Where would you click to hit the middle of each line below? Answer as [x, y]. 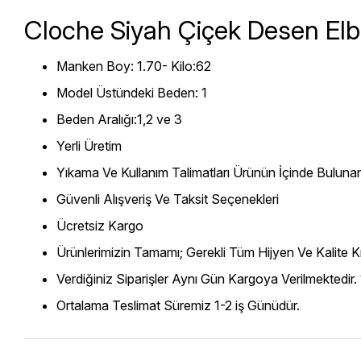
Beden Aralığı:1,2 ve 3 [119, 119]
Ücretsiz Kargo [100, 225]
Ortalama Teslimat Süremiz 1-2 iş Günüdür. [178, 305]
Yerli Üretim [89, 145]
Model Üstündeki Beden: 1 [132, 92]
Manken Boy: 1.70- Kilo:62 [134, 66]
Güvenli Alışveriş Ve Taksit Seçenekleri [169, 199]
